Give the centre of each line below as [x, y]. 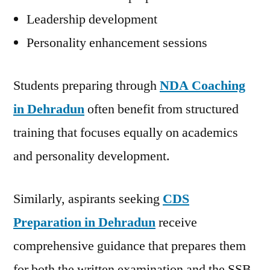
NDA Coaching [202, 86]
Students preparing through [86, 86]
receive [176, 222]
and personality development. [92, 156]
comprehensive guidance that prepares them [130, 246]
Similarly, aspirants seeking [88, 199]
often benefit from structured [162, 109]
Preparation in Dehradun [84, 222]
